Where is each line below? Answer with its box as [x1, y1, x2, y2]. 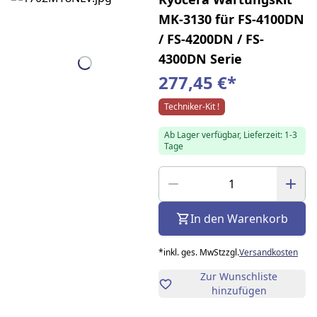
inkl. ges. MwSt [163, 246, 221, 258]
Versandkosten [238, 246, 298, 258]
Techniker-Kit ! [163, 100, 219, 113]
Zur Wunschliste [200, 269, 278, 283]
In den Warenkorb [190, 210, 288, 226]
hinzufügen [211, 283, 267, 297]
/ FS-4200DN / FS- [158, 30, 264, 47]
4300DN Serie [158, 50, 242, 67]
